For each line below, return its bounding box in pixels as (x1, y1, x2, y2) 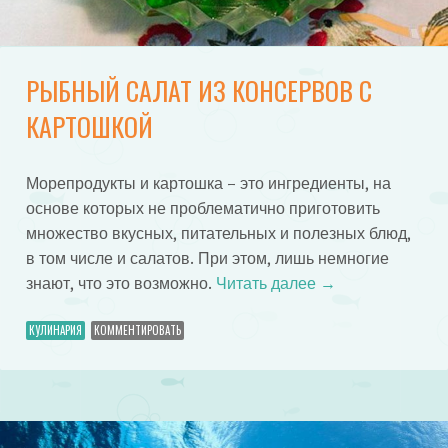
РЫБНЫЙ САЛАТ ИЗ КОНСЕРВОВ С (25, 70, 372, 110)
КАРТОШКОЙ (25, 106, 153, 146)
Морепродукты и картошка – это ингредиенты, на (25, 174, 391, 192)
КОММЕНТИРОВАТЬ (93, 322, 181, 339)
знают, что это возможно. (25, 274, 216, 292)
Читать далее (215, 274, 320, 292)
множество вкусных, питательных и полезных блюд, (25, 224, 411, 242)
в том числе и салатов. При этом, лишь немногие (25, 249, 389, 267)
